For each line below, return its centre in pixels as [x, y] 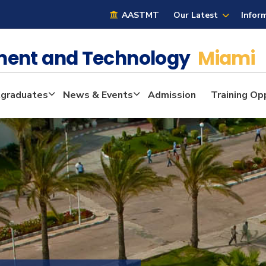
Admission [172, 95]
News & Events [98, 95]
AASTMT [140, 15]
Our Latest [196, 15]
